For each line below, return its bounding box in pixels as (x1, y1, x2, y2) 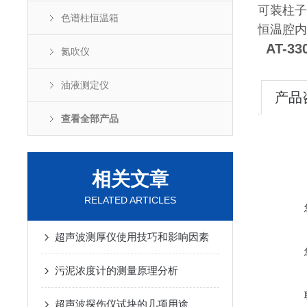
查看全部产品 (61, 113, 119, 124)
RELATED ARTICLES (84, 195, 176, 206)
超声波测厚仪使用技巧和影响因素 (55, 231, 209, 243)
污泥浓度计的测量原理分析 (55, 265, 178, 276)
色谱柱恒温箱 (61, 12, 119, 23)
